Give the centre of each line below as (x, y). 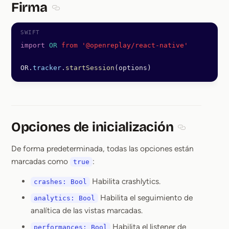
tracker (47, 68)
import (33, 45)
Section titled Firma (90, 15)
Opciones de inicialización (93, 127)
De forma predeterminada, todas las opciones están (102, 148)
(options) (133, 68)
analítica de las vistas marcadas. (87, 210)
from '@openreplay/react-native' (123, 45)
